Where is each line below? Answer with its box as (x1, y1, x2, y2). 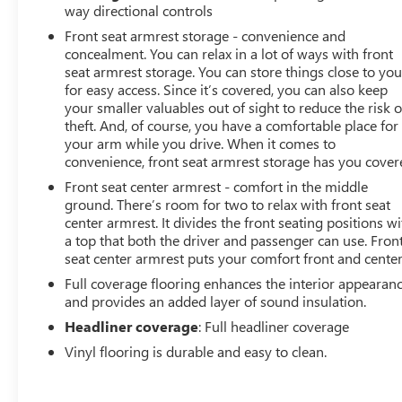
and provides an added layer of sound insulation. (65, 292, 367, 310)
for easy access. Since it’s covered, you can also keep (65, 80, 389, 99)
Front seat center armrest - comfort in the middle (65, 177, 369, 196)
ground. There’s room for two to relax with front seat (65, 195, 391, 214)
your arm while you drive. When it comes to (65, 134, 336, 153)
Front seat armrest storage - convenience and (65, 26, 346, 45)
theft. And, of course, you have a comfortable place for (65, 116, 399, 135)
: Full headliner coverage (198, 317, 350, 336)
